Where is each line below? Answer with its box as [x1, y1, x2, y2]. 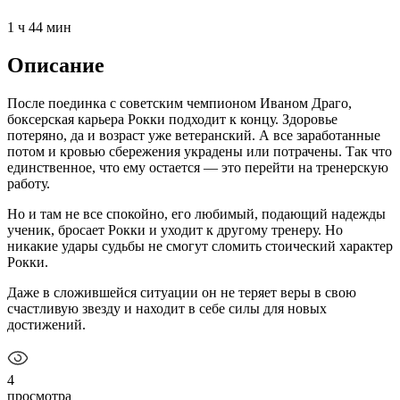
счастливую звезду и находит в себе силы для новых [7, 300, 327, 316]
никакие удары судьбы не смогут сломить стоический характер [7, 237, 393, 254]
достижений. [7, 316, 86, 332]
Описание [7, 53, 104, 77]
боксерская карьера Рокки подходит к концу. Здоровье [7, 111, 337, 127]
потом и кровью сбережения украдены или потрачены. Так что [7, 143, 392, 159]
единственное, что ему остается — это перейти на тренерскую [7, 159, 388, 175]
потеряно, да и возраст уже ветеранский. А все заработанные [7, 127, 380, 143]
